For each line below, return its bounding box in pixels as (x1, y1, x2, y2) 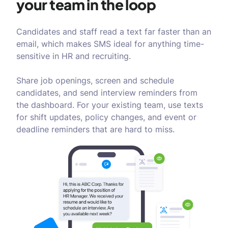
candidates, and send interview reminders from (16, 88, 197, 98)
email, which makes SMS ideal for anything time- (16, 39, 204, 49)
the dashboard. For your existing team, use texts (16, 100, 203, 110)
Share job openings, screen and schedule (16, 75, 174, 85)
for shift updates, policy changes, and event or (16, 112, 196, 122)
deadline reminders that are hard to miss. (16, 124, 175, 134)
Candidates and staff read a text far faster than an (16, 26, 211, 37)
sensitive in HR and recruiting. (16, 51, 131, 61)
